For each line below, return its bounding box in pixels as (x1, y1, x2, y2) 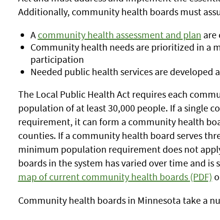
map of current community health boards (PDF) (18, 170, 212, 183)
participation (30, 53, 84, 65)
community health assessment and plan (37, 28, 201, 41)
